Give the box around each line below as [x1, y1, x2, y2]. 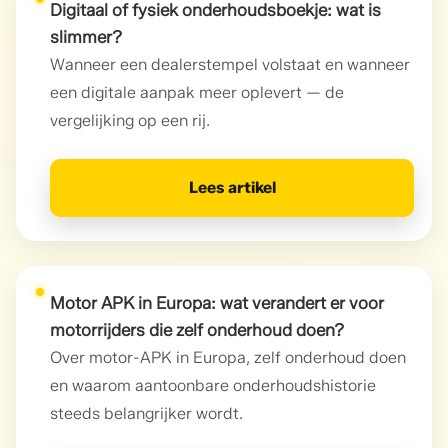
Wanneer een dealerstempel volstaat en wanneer [50, 54, 410, 74]
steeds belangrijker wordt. [50, 403, 243, 423]
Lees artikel [188, 177, 276, 197]
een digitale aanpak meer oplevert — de [50, 82, 344, 102]
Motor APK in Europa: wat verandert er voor [50, 292, 384, 313]
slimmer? [50, 26, 122, 47]
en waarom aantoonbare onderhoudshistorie [50, 375, 376, 395]
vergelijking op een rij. [50, 110, 210, 130]
